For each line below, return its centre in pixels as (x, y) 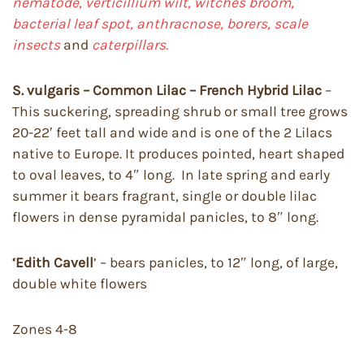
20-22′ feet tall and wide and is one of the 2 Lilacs (172, 132)
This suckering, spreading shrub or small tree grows (180, 111)
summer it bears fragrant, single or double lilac (165, 196)
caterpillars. (130, 45)
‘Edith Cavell (53, 262)
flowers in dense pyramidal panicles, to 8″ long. (165, 217)
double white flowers (80, 284)
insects (38, 45)
